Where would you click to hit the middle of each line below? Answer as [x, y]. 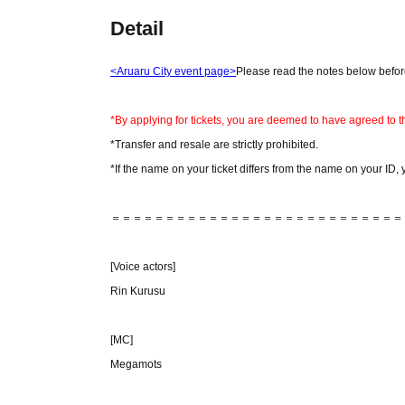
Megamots [136, 364]
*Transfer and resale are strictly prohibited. [214, 145]
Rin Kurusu [138, 291]
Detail [137, 28]
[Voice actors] [143, 267]
